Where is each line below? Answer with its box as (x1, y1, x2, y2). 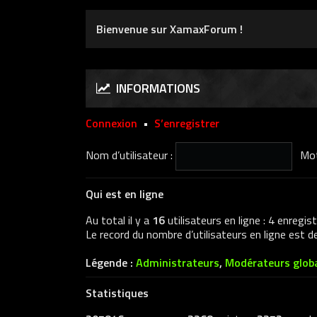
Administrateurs (135, 254, 219, 271)
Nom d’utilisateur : (85, 146, 173, 163)
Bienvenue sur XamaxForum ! (96, 21, 243, 38)
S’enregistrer (154, 115, 219, 132)
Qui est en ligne (85, 185, 163, 202)
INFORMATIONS (110, 79, 200, 98)
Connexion (85, 115, 137, 132)
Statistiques (85, 284, 149, 301)
